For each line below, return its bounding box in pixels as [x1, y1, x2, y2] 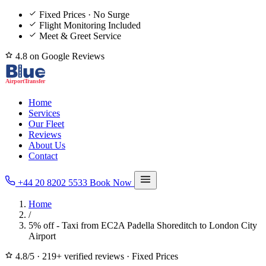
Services [28, 108, 60, 118]
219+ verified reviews [42, 251, 124, 261]
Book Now [90, 178, 134, 188]
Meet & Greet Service [39, 31, 121, 41]
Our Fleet [28, 119, 64, 129]
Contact [28, 151, 58, 161]
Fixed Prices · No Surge [39, 9, 129, 20]
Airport [28, 231, 56, 241]
